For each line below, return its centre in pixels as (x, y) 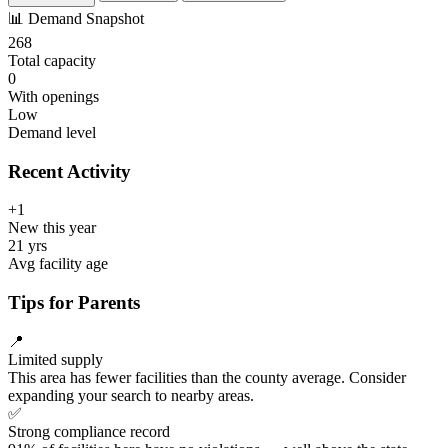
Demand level (52, 132)
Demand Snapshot (86, 18)
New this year (52, 228)
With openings (53, 96)
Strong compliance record (89, 431)
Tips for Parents (74, 302)
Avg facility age (58, 264)
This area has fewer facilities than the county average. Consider (207, 377)
